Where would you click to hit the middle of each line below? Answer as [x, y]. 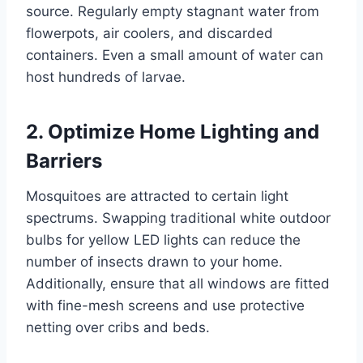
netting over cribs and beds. [118, 327]
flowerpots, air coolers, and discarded [149, 33]
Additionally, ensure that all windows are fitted [178, 283]
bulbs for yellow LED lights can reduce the [163, 239]
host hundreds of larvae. [106, 77]
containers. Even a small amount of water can [175, 55]
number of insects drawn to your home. [154, 261]
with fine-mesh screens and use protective [165, 305]
